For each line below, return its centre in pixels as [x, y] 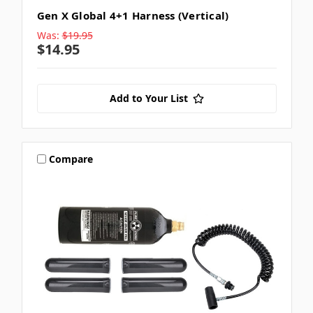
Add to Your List [148, 99]
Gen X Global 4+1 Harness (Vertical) [133, 16]
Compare [71, 159]
